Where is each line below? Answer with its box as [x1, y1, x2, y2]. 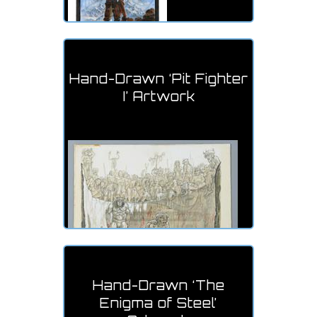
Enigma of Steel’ [100, 294, 217, 311]
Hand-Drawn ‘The [92, 277, 225, 293]
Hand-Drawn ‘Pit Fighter [69, 70, 248, 86]
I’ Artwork [122, 88, 195, 104]
